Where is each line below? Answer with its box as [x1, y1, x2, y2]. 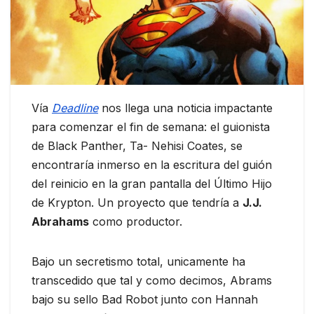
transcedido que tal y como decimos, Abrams [32, 273, 272, 288]
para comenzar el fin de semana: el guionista [32, 120, 270, 135]
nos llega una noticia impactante [98, 101, 273, 116]
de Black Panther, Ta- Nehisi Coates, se [32, 139, 243, 153]
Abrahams [32, 214, 89, 229]
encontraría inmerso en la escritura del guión [32, 158, 272, 172]
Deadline [52, 101, 98, 116]
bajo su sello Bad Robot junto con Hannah [32, 292, 258, 307]
